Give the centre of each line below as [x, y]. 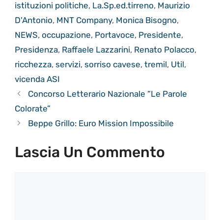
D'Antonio [34, 20]
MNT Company [84, 20]
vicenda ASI [37, 79]
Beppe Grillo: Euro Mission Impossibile [101, 124]
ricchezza [33, 65]
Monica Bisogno [146, 20]
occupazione [66, 35]
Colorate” [33, 109]
